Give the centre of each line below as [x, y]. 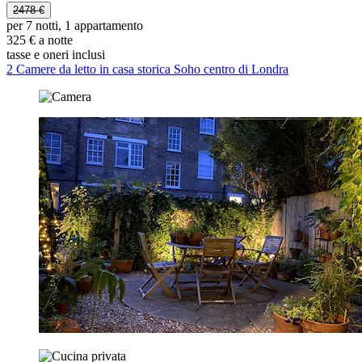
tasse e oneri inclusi [56, 55]
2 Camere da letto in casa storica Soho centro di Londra [147, 69]
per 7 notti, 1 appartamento [75, 26]
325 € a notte [40, 40]
